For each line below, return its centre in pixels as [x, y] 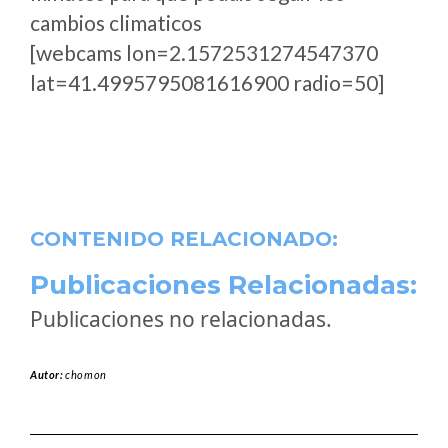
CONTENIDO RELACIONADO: [184, 239]
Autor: [48, 374]
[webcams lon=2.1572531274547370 [204, 52]
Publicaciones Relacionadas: [223, 285]
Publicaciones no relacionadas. [181, 319]
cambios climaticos [116, 22]
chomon [86, 374]
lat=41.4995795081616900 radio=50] [207, 82]
